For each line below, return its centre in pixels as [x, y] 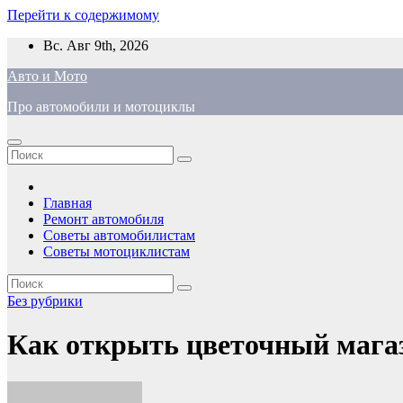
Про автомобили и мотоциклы [101, 107]
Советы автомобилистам [119, 235]
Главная [67, 203]
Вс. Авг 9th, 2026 [96, 45]
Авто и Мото [47, 76]
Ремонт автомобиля [103, 219]
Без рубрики [45, 301]
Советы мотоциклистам [116, 251]
